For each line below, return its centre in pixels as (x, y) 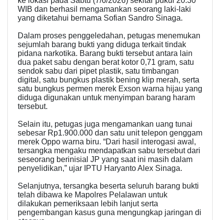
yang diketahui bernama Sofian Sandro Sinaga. (100, 18)
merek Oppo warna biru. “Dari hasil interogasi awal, (107, 141)
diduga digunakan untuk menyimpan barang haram (106, 97)
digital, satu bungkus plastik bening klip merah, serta (109, 80)
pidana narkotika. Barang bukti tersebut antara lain (105, 53)
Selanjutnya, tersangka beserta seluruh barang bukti (108, 186)
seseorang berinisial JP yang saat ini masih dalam (105, 159)
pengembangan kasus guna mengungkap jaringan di (110, 212)
